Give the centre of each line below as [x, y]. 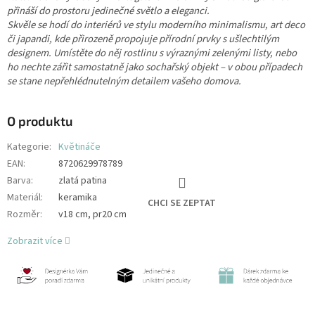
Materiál [24, 197]
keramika [78, 197]
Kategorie [28, 147]
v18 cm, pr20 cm [92, 214]
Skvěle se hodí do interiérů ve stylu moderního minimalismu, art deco [156, 25]
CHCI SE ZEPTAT [182, 204]
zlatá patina [83, 180]
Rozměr [24, 214]
